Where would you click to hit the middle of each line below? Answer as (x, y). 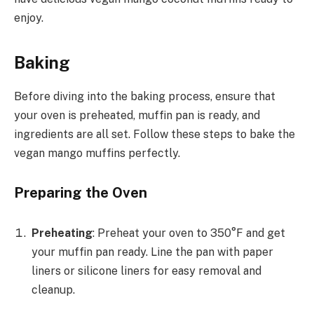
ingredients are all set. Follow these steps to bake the (155, 135)
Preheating (62, 233)
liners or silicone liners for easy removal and (146, 271)
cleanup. (53, 289)
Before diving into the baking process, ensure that (145, 97)
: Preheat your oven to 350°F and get (189, 233)
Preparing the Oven (81, 193)
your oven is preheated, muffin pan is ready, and (137, 116)
